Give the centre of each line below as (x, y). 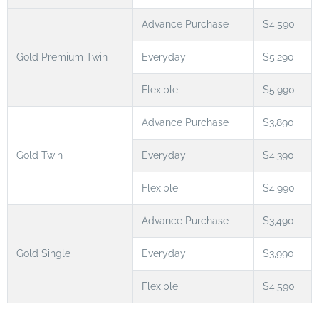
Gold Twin (40, 156)
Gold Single (43, 254)
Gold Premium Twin (62, 57)
